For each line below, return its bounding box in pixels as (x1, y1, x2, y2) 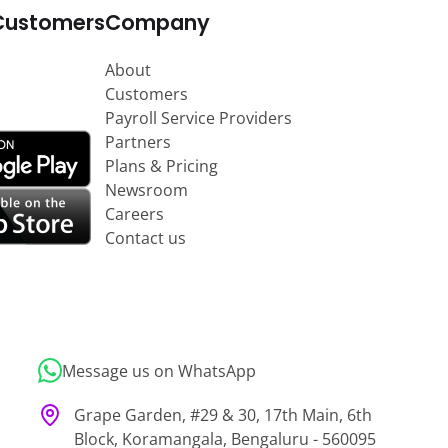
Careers (105, 203, 164, 226)
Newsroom (105, 179, 188, 202)
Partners (105, 131, 171, 154)
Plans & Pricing (105, 155, 218, 178)
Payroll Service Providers (105, 107, 292, 130)
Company (105, 8, 210, 38)
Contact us (105, 227, 186, 250)
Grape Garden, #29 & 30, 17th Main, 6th (73, 404, 372, 426)
